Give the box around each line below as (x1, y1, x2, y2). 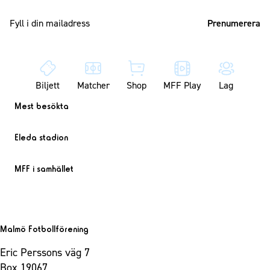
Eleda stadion (14, 132, 68, 143)
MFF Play (163, 79, 201, 92)
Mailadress (134, 10, 178, 24)
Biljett (36, 79, 60, 92)
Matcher (77, 79, 110, 92)
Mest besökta (14, 101, 69, 112)
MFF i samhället (14, 163, 74, 175)
